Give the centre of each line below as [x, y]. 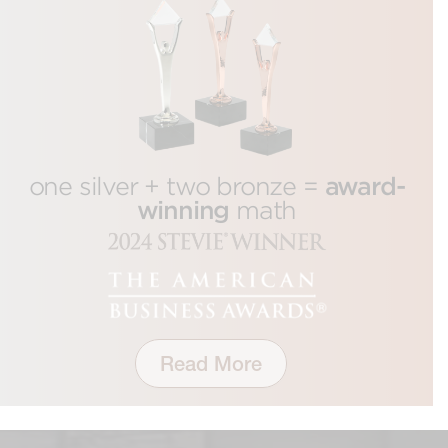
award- [364, 186]
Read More [210, 363]
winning [183, 210]
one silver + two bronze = [176, 186]
